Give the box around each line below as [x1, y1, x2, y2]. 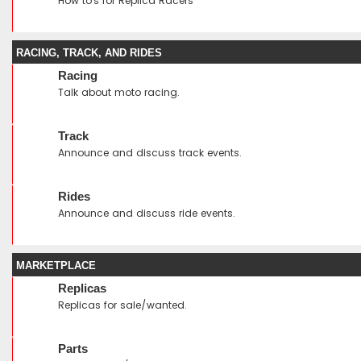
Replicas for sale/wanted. [58, 298, 187, 312]
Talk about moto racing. [58, 85, 180, 99]
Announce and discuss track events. [58, 146, 242, 160]
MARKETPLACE [16, 259, 96, 272]
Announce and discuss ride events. [58, 206, 235, 220]
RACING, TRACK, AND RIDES [16, 47, 162, 59]
